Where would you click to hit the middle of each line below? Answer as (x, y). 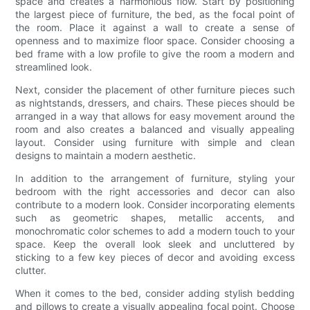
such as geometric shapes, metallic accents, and (155, 217)
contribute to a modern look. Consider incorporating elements (155, 204)
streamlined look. (54, 66)
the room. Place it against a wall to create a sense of (155, 27)
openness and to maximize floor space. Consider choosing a (155, 40)
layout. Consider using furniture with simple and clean (155, 142)
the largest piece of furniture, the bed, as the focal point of (155, 14)
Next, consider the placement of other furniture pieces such (155, 89)
